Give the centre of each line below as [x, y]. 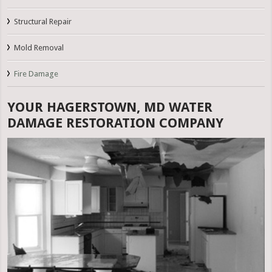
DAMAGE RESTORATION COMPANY [116, 123]
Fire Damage [36, 74]
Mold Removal [39, 48]
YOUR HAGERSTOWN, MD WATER [110, 107]
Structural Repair [43, 22]
